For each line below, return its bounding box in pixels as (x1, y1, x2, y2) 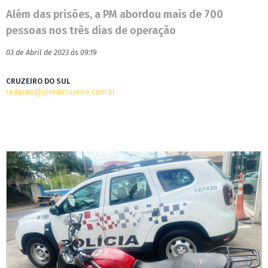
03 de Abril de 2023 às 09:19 (6, 48, 97, 57)
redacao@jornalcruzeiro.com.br (6, 87, 115, 96)
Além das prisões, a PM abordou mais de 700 (6, 8, 223, 21)
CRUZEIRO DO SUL (6, 77, 71, 86)
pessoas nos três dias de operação (6, 24, 176, 37)
